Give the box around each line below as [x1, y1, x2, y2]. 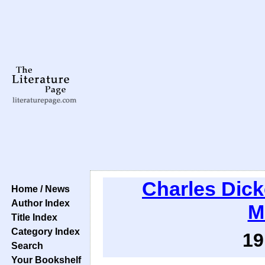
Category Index [7, 226, 80, 237]
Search [7, 240, 43, 251]
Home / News [7, 183, 70, 194]
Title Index [7, 212, 57, 222]
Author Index [7, 198, 70, 208]
